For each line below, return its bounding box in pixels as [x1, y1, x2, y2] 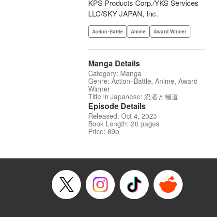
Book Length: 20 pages [88, 119, 159, 129]
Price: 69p [88, 126, 119, 137]
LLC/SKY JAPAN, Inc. [88, 8, 158, 19]
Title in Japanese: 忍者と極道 [88, 92, 178, 102]
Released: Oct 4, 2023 [88, 111, 157, 121]
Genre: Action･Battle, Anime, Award [88, 76, 198, 86]
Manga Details [88, 58, 140, 69]
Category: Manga [88, 68, 141, 78]
